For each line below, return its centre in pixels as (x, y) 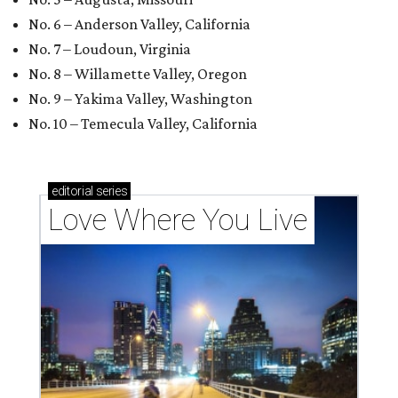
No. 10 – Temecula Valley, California (143, 124)
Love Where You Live (178, 220)
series (110, 191)
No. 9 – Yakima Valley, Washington (140, 99)
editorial (72, 191)
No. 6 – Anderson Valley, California (139, 24)
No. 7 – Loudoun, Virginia (110, 49)
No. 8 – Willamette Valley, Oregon (138, 74)
